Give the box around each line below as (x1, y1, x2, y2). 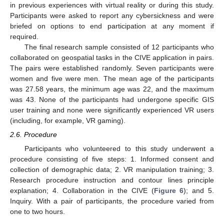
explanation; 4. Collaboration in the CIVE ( (10, 186, 154, 195)
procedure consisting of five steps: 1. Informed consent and (10, 155, 214, 163)
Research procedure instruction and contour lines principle (10, 176, 214, 184)
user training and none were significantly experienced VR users (10, 105, 214, 114)
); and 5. (183, 186, 214, 195)
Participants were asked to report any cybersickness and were (10, 11, 214, 19)
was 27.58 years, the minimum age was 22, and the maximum (10, 84, 214, 93)
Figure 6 (153, 186, 184, 195)
